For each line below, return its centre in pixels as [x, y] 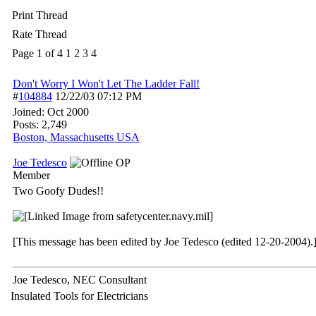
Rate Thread [39, 34]
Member [31, 175]
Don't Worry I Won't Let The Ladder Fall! [106, 84]
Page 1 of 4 [37, 53]
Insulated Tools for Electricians [79, 296]
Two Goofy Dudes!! [58, 191]
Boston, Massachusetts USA [76, 137]
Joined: [30, 112]
